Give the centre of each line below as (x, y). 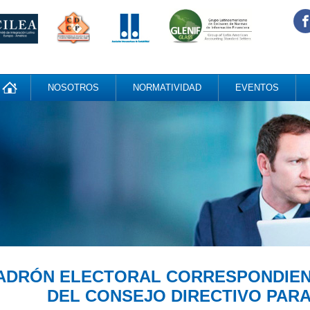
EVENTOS (257, 88)
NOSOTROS (73, 88)
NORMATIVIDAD (167, 88)
